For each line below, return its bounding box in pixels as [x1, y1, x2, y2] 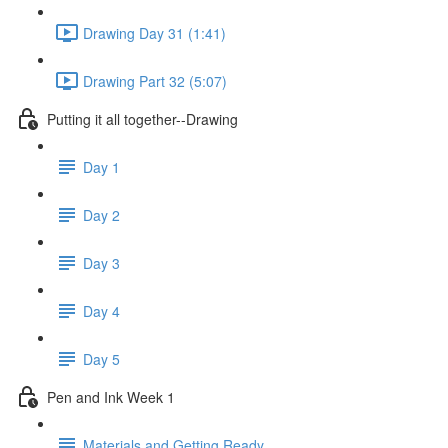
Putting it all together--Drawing [47, 108, 238, 129]
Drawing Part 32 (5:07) [83, 70, 227, 91]
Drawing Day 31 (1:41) [83, 22, 226, 43]
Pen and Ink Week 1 [47, 386, 175, 407]
